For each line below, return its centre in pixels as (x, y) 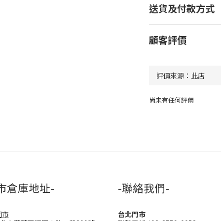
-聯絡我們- (144, 188)
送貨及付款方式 (182, 8)
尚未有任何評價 (171, 100)
